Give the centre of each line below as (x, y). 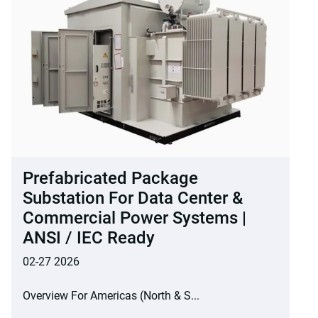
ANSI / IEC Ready (89, 238)
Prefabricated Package (110, 179)
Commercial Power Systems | (135, 218)
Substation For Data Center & (133, 198)
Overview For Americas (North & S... (111, 296)
